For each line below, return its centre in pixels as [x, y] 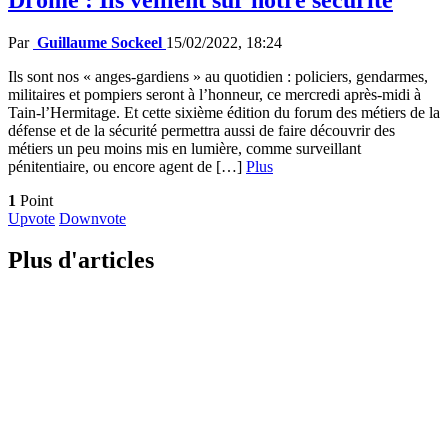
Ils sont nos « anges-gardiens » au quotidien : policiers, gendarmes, [218, 76]
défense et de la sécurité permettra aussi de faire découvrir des [201, 130]
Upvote [31, 218]
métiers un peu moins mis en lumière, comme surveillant [184, 148]
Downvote [92, 218]
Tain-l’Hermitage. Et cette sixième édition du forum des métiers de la [224, 112]
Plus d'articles [81, 260]
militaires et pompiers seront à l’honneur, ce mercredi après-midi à [214, 94]
